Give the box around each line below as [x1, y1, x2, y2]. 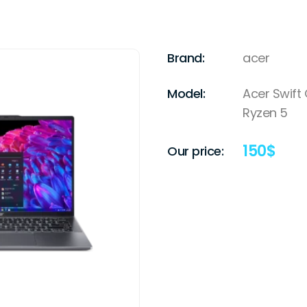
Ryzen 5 [243, 104, 288, 122]
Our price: [167, 142, 223, 160]
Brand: [167, 49, 204, 67]
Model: [167, 85, 205, 103]
